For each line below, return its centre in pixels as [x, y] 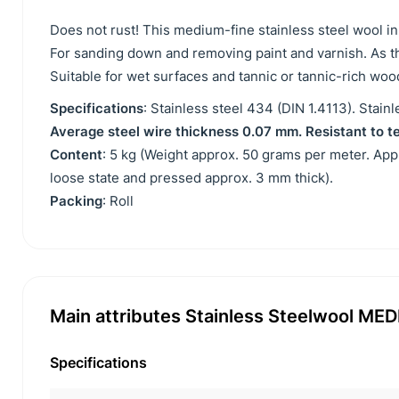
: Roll [118, 201]
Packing [76, 201]
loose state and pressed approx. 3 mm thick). [191, 178]
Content [76, 155]
